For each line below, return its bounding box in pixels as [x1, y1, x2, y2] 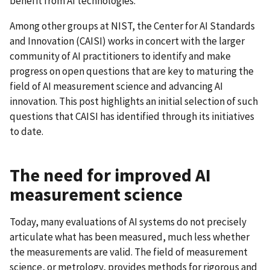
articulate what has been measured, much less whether [10, 230, 250, 244]
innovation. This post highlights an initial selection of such [10, 94, 258, 108]
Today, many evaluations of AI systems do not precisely [10, 215, 246, 229]
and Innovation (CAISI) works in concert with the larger [10, 34, 245, 48]
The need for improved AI [10, 164, 211, 187]
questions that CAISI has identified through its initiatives [10, 109, 254, 123]
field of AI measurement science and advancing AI [10, 79, 223, 93]
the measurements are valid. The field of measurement [10, 245, 248, 259]
